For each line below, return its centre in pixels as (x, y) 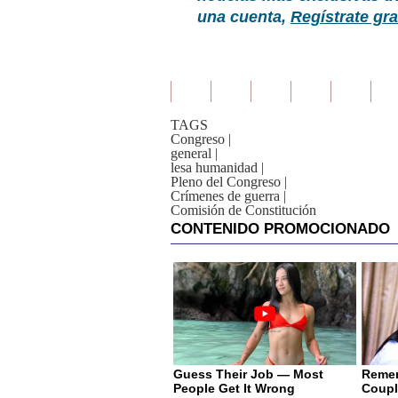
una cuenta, (244, 17)
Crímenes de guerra (225, 196)
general (191, 153)
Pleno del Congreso (226, 182)
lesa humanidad (214, 167)
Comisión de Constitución (243, 210)
